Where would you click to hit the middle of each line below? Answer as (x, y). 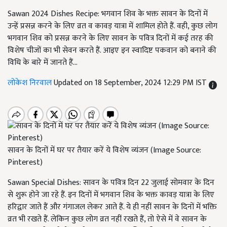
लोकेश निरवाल (31, 83)
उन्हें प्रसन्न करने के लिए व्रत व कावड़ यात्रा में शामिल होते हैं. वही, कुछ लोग (112, 26)
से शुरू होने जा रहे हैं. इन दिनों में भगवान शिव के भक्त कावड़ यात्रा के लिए (111, 195)
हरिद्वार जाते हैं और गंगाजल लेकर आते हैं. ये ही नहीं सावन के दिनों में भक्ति (112, 207)
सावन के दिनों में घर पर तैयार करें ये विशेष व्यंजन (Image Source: (104, 150)
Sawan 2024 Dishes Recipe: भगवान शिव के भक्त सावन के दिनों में (108, 14)
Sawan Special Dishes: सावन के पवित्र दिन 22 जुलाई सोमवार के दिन (111, 183)
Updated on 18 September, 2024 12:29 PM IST (131, 83)
